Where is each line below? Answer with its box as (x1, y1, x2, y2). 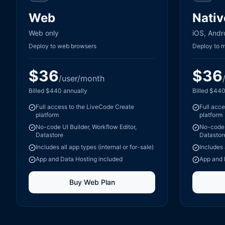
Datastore (36, 131, 63, 139)
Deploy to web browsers (29, 42, 96, 50)
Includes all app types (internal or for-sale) (36, 143, 154, 151)
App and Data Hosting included (36, 155, 123, 163)
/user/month (59, 73, 104, 83)
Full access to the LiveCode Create (36, 103, 134, 110)
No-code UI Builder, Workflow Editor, (36, 123, 137, 131)
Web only (29, 29, 59, 37)
